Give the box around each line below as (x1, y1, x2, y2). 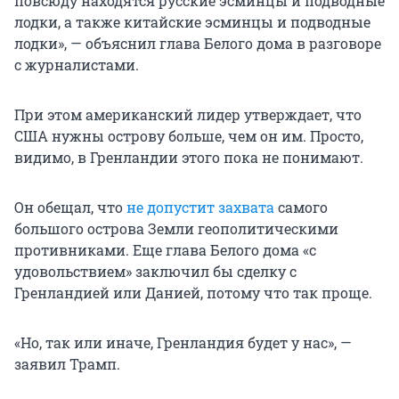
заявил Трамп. (14, 354, 120, 373)
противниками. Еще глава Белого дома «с (14, 240, 316, 259)
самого (274, 197, 328, 216)
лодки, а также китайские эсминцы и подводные (14, 12, 370, 31)
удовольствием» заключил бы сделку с (14, 261, 297, 281)
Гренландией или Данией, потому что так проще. (14, 282, 372, 302)
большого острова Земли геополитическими (14, 218, 338, 238)
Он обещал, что (14, 197, 126, 216)
